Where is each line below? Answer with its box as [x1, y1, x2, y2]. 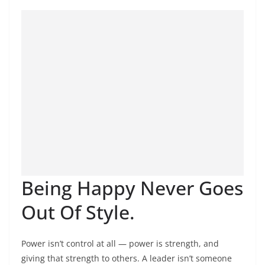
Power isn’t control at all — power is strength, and [21, 238, 219, 249]
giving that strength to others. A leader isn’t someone [21, 253, 232, 264]
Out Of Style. [21, 199, 135, 225]
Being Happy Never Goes [21, 175, 243, 201]
